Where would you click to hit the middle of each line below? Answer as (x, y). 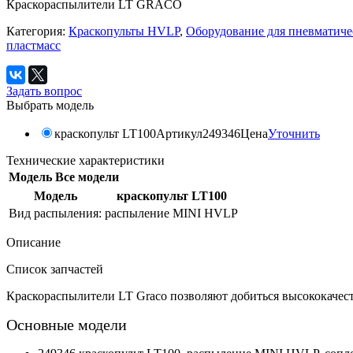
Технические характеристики (85, 160)
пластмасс (33, 45)
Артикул (179, 133)
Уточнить (294, 133)
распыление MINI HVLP (171, 213)
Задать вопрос (44, 91)
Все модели (87, 176)
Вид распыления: (55, 213)
